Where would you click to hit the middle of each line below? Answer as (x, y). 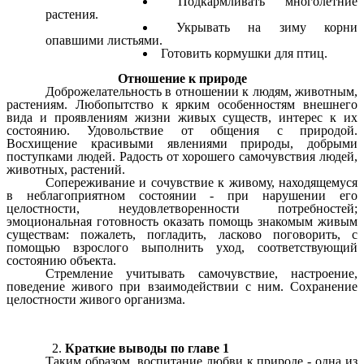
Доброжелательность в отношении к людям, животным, (201, 91)
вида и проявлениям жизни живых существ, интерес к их (182, 117)
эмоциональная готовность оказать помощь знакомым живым (182, 221)
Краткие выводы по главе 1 (147, 348)
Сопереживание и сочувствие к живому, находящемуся (201, 182)
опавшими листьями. (104, 40)
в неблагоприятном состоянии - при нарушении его (182, 195)
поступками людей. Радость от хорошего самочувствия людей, (182, 156)
